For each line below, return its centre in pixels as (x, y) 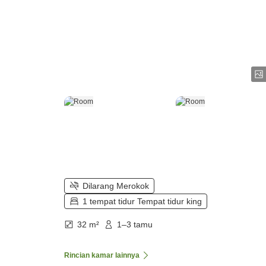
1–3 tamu (135, 225)
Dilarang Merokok (116, 186)
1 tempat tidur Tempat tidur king (142, 202)
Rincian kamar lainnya (102, 256)
